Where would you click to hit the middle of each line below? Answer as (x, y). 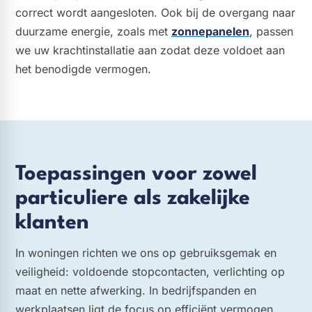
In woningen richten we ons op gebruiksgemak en (146, 253)
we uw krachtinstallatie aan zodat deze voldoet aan (150, 50)
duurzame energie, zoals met (93, 31)
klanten (52, 223)
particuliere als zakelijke (133, 198)
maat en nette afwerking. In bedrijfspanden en (136, 291)
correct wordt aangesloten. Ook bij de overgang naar (155, 12)
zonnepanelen (210, 31)
